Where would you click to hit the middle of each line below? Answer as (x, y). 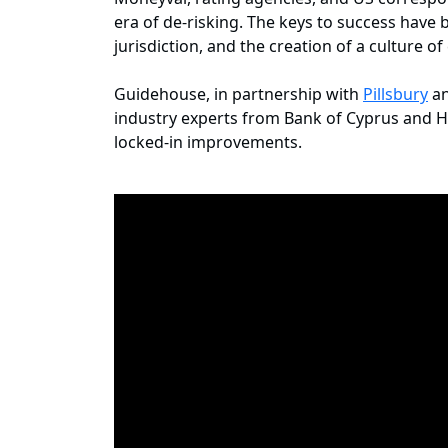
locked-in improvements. (208, 142)
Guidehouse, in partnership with (238, 94)
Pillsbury (395, 94)
